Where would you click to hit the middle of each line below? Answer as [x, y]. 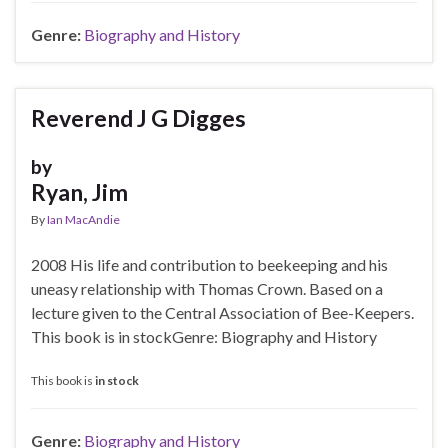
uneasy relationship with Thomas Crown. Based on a [207, 289]
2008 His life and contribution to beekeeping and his [209, 265]
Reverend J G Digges [138, 118]
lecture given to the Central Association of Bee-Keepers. [222, 313]
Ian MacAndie [83, 220]
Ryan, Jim [79, 192]
